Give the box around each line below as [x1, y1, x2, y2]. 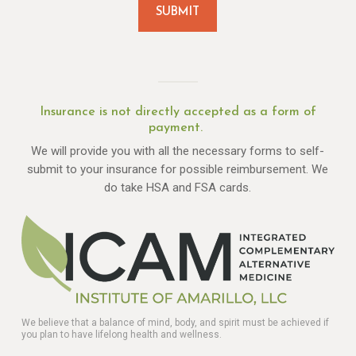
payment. [149, 122, 207, 135]
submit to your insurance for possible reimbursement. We [27, 162, 329, 177]
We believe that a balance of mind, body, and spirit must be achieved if [21, 316, 329, 328]
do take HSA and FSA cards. [104, 180, 252, 195]
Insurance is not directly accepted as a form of [39, 106, 316, 119]
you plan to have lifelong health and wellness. [21, 328, 222, 340]
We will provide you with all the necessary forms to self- [31, 144, 325, 159]
